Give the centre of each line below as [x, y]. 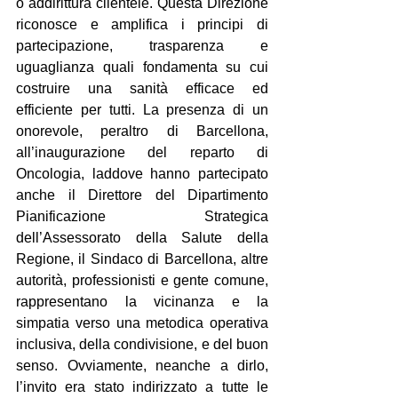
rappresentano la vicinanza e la [142, 302]
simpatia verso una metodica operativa [142, 323]
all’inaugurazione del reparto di [142, 152]
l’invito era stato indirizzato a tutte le [142, 387]
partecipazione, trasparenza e [142, 46]
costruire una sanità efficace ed [142, 88]
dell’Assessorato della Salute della [142, 238]
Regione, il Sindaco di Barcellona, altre [142, 259]
